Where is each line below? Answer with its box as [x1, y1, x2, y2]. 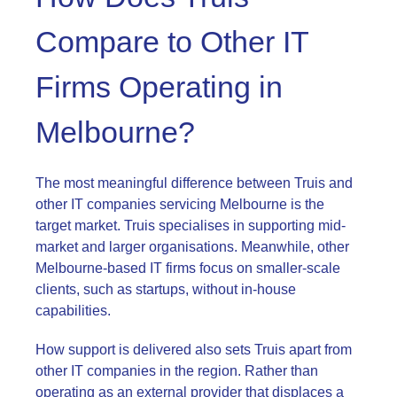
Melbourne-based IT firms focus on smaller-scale [35, 260, 340, 276]
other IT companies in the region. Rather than [35, 362, 318, 378]
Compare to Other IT [35, 24, 308, 58]
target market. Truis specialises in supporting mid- [35, 217, 346, 233]
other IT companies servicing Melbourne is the [35, 196, 324, 212]
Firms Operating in [35, 69, 283, 104]
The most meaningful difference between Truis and [35, 175, 353, 191]
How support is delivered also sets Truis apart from [35, 341, 352, 357]
